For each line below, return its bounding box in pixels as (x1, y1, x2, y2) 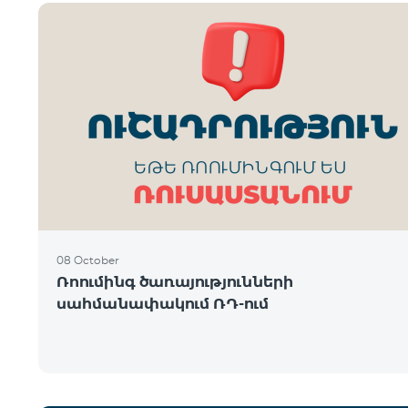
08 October (56, 253, 119, 267)
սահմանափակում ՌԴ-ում (56, 295, 269, 312)
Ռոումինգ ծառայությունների (56, 273, 293, 291)
